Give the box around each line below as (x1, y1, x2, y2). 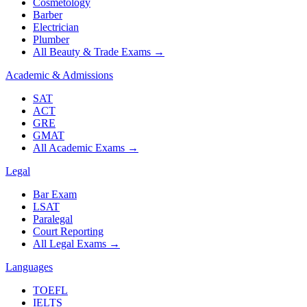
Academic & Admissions (5, 69, 113, 82)
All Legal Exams (33, 238, 106, 250)
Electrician (33, 21, 79, 34)
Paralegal (33, 213, 73, 225)
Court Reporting (33, 225, 103, 238)
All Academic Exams (33, 142, 125, 154)
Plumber (33, 34, 69, 46)
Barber (33, 9, 62, 21)
